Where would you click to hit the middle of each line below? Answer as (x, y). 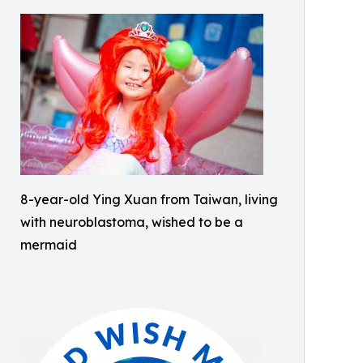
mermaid (49, 245)
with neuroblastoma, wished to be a (132, 222)
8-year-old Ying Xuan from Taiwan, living (149, 199)
